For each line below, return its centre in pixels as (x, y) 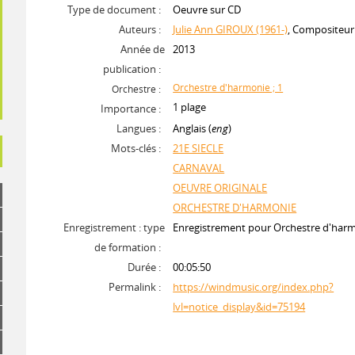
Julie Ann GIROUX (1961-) (231, 29)
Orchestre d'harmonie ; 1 (228, 88)
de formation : (128, 247)
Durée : (145, 267)
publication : (132, 69)
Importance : (131, 109)
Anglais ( (193, 128)
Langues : (139, 128)
